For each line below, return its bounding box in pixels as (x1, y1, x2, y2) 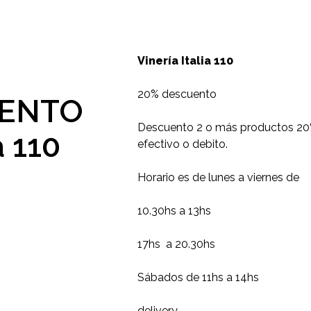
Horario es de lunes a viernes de (137, 171, 299, 184)
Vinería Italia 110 (137, 54, 233, 67)
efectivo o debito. (137, 137, 228, 151)
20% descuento (137, 87, 217, 101)
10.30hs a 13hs (137, 204, 211, 217)
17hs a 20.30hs (137, 237, 215, 251)
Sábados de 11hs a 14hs (137, 271, 259, 284)
